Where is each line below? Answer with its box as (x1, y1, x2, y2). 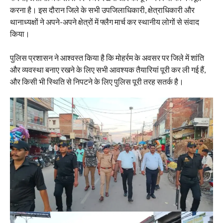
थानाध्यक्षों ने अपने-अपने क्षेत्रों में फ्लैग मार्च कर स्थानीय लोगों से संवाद (9, 16, 199, 26)
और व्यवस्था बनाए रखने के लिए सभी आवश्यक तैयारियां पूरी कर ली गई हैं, (9, 64, 206, 74)
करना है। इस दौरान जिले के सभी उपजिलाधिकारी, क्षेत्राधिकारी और (9, 4, 195, 14)
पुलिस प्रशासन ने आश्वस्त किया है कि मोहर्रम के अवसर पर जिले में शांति (9, 52, 204, 62)
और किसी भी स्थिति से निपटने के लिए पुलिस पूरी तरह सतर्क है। (9, 76, 184, 86)
